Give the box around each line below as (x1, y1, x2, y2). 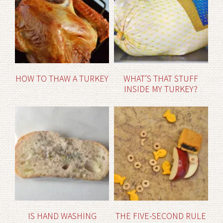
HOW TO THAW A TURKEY (15, 73, 109, 85)
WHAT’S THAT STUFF (123, 73, 199, 85)
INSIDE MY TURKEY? (124, 83, 198, 95)
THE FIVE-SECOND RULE (115, 210, 207, 222)
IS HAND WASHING (27, 210, 97, 222)
